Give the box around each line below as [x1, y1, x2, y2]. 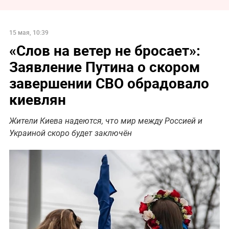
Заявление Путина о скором [9, 56, 200, 76]
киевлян [9, 89, 66, 109]
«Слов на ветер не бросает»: [9, 40, 200, 60]
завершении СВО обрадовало [9, 73, 209, 93]
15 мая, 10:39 [9, 28, 49, 36]
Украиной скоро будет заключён [9, 128, 132, 138]
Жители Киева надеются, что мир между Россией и [9, 116, 202, 126]
